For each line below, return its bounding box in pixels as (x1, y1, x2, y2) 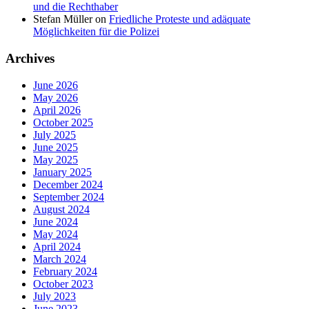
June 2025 (33, 141, 78, 153)
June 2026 (33, 79, 78, 91)
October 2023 (33, 277, 93, 290)
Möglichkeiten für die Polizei (33, 26, 159, 38)
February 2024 (33, 265, 97, 277)
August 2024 (33, 203, 90, 215)
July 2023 (33, 290, 76, 302)
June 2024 (33, 215, 78, 228)
